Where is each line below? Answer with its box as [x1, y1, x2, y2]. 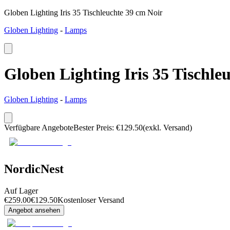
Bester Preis [73, 123, 112, 132]
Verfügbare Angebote [4, 123, 73, 132]
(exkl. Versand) [143, 123, 192, 132]
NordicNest [4, 162, 64, 176]
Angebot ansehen [8, 206, 60, 214]
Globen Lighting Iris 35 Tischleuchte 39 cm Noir [4, 8, 162, 17]
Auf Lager [4, 186, 38, 195]
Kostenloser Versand [57, 195, 124, 204]
